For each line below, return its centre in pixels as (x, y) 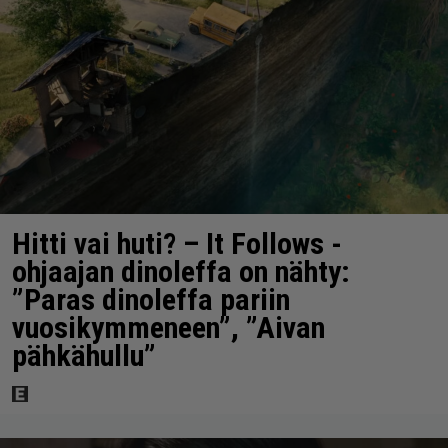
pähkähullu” (84, 356)
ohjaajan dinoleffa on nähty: (181, 272)
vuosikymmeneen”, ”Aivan (168, 328)
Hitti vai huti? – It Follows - (177, 244)
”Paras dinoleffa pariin (151, 300)
